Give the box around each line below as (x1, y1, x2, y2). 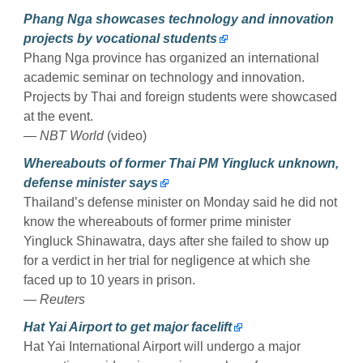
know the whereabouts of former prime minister (23, 214, 291, 228)
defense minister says (23, 175, 158, 190)
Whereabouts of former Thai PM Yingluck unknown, (23, 156, 339, 170)
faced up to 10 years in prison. (23, 272, 195, 287)
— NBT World (23, 128, 104, 143)
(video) (104, 128, 147, 143)
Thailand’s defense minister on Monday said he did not (23, 194, 337, 209)
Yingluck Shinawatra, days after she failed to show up (23, 233, 329, 248)
